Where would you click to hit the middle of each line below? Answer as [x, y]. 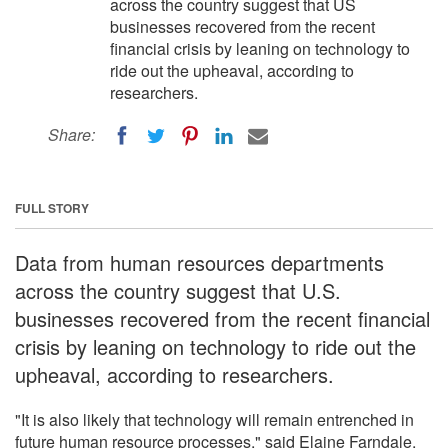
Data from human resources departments [199, 262]
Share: [71, 134]
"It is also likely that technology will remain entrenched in [214, 419]
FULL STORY [52, 207]
